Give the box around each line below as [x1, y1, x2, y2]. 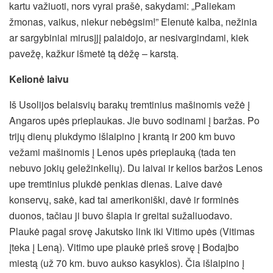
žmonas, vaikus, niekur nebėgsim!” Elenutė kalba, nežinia [9, 15, 257, 29]
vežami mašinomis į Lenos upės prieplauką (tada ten [9, 145, 236, 160]
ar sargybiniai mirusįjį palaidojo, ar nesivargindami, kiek [9, 30, 249, 45]
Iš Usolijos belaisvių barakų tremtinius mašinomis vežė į [9, 97, 250, 112]
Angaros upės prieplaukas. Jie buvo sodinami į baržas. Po [9, 113, 260, 128]
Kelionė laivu [9, 72, 69, 87]
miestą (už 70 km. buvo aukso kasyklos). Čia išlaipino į [9, 256, 244, 271]
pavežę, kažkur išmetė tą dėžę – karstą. [9, 46, 179, 61]
